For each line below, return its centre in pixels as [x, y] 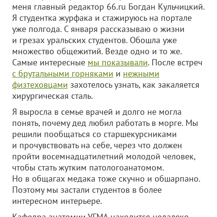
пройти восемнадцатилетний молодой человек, [104, 156]
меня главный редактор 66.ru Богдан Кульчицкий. [108, 7]
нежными [141, 73]
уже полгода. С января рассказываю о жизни [98, 29]
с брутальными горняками [63, 73]
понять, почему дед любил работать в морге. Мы [105, 123]
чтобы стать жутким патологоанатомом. [88, 167]
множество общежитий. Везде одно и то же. [97, 51]
